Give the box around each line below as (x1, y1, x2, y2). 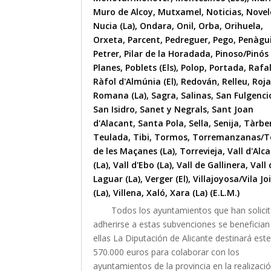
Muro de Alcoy (93, 6, 154, 18)
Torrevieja (180, 145, 223, 157)
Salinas (181, 90, 212, 102)
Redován (181, 76, 218, 88)
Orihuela (224, 20, 261, 32)
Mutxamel (158, 6, 202, 18)
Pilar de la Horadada (124, 48, 211, 60)
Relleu (222, 76, 248, 88)
